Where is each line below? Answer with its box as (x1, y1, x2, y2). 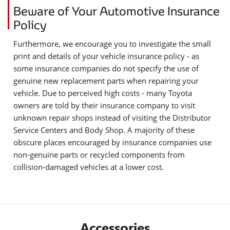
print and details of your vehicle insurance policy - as (13, 51, 199, 62)
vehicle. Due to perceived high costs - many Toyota (13, 88, 192, 99)
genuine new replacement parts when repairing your (13, 75, 199, 86)
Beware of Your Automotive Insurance (13, 3, 220, 18)
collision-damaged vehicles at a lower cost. (13, 162, 164, 172)
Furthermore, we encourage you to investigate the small (13, 39, 211, 49)
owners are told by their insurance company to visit (13, 100, 195, 111)
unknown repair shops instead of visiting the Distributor (13, 112, 211, 123)
